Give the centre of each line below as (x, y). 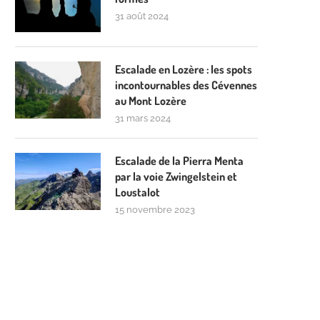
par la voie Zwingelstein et (176, 176)
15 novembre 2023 (155, 210)
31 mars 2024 (143, 118)
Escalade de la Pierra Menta (179, 161)
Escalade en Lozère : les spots (184, 69)
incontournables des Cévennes (186, 85)
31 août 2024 (142, 16)
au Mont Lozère (151, 101)
